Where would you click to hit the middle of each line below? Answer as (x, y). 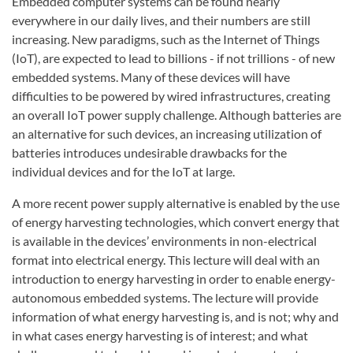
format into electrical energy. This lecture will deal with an (166, 260)
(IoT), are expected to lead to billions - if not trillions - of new (173, 58)
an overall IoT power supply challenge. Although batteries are (176, 115)
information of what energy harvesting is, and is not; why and (175, 317)
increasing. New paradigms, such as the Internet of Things (166, 39)
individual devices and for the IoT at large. (123, 172)
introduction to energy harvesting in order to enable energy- (174, 279)
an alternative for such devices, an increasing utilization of (167, 134)
